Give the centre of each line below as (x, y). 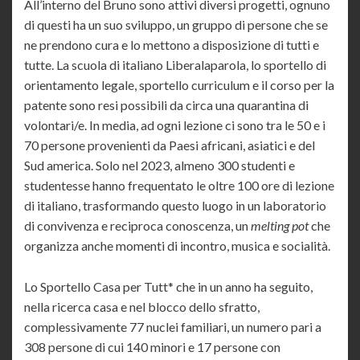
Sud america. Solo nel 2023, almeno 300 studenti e (160, 166)
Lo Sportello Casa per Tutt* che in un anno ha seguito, (168, 287)
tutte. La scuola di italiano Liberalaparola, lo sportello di (175, 65)
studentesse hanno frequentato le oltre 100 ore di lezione (179, 186)
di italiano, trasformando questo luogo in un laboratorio (175, 206)
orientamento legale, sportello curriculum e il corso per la (179, 85)
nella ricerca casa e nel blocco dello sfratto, (142, 307)
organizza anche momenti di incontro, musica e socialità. (177, 246)
